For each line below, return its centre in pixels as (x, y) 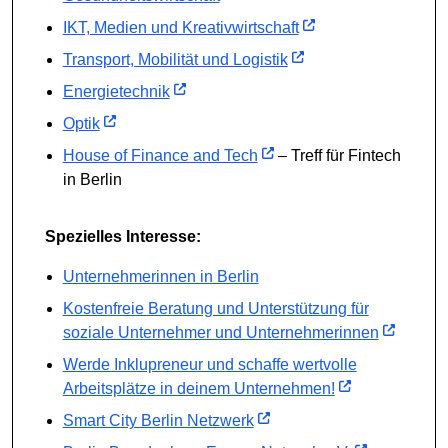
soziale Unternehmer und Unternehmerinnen (220, 332)
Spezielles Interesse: (123, 236)
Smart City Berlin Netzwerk (158, 420)
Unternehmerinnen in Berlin (160, 276)
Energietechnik (116, 91)
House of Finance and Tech (160, 155)
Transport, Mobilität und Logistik (175, 59)
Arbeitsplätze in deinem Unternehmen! (198, 388)
